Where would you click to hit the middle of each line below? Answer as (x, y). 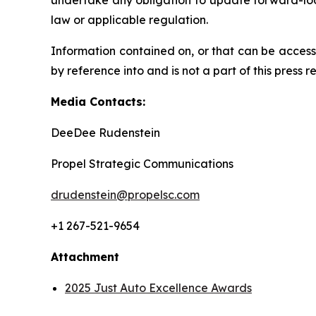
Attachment (85, 257)
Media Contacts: (98, 102)
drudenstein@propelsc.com (125, 195)
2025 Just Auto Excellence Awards (158, 288)
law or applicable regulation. (129, 20)
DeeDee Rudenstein (105, 133)
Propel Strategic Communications (142, 164)
